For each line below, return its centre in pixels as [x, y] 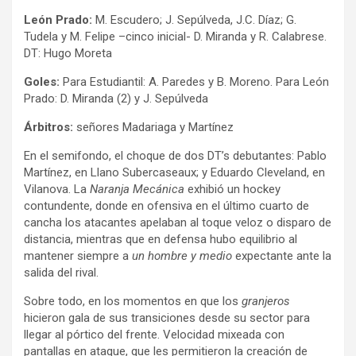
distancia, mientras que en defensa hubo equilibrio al [161, 239]
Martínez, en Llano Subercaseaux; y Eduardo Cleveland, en [174, 172]
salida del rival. [61, 272]
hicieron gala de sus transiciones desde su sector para [167, 317]
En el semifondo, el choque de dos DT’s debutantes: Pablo [175, 155]
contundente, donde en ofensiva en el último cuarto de [166, 205]
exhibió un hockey [232, 189]
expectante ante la [282, 255]
